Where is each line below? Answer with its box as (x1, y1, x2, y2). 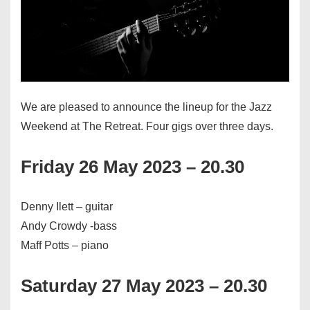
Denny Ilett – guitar (21, 201, 113, 213)
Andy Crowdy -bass (21, 220, 117, 232)
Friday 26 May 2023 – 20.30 (21, 156, 244, 178)
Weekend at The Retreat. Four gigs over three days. (21, 120, 273, 133)
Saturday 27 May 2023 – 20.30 (21, 275, 267, 297)
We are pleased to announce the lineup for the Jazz (21, 101, 272, 113)
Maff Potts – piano (21, 239, 109, 252)
